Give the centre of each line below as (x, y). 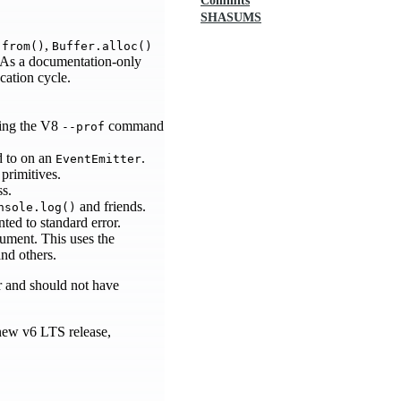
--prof (83, 126)
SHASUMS (231, 17)
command (134, 125)
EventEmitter (98, 158)
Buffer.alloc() (102, 46)
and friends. (111, 206)
